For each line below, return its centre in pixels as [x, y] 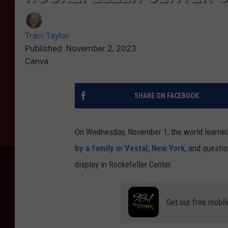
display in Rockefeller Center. [124, 165]
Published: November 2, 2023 [81, 49]
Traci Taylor [47, 36]
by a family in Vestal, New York [130, 148]
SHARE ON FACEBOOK [166, 96]
